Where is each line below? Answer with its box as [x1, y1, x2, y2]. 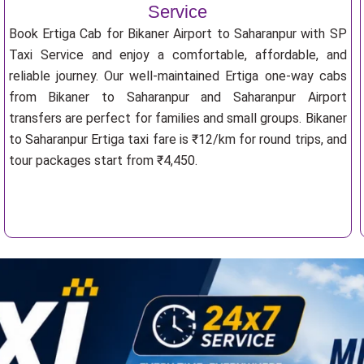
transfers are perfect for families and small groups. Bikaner [8, 110, 347, 126]
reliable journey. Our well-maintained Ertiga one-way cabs [8, 68, 347, 84]
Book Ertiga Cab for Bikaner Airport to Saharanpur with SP [8, 26, 347, 41]
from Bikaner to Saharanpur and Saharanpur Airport [8, 89, 347, 105]
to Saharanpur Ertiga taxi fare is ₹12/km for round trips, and [8, 132, 347, 147]
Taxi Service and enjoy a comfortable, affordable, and [8, 47, 347, 63]
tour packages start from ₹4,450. [8, 153, 197, 168]
